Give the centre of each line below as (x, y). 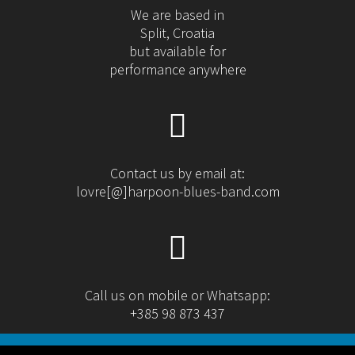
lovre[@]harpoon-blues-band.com (177, 191)
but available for (177, 51)
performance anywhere (177, 69)
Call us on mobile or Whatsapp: (177, 295)
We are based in (177, 14)
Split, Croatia (177, 32)
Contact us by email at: (177, 173)
